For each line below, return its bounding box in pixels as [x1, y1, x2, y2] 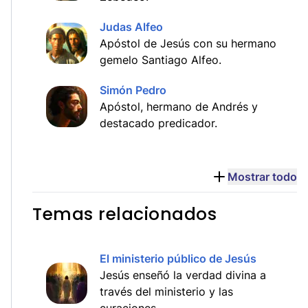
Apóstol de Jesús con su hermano [100, 36, 276, 50]
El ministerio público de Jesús [100, 252, 256, 265]
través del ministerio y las [100, 285, 233, 298]
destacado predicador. [100, 116, 217, 130]
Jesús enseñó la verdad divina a [100, 268, 266, 282]
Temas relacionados [32, 202, 217, 226]
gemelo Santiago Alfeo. [100, 53, 221, 67]
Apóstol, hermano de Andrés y [100, 100, 258, 113]
